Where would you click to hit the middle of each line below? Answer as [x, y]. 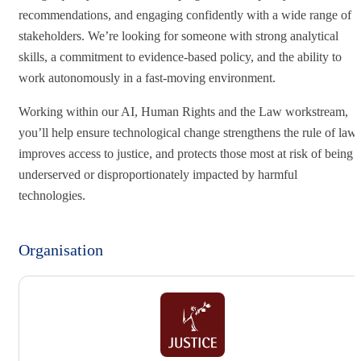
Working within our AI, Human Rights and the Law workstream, [183, 111]
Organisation [61, 249]
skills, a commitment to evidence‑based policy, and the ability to [180, 56]
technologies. [52, 195]
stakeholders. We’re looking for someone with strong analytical [178, 35]
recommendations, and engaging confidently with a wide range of [185, 15]
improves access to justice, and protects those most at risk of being [186, 153]
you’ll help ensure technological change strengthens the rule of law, [189, 132]
